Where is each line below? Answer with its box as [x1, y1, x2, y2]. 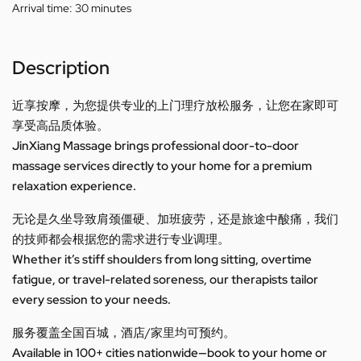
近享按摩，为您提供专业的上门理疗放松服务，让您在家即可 [12, 97, 338, 114]
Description [12, 55, 110, 80]
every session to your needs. [12, 291, 171, 308]
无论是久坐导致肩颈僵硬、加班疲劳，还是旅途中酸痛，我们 [12, 210, 338, 227]
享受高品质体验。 [12, 117, 109, 134]
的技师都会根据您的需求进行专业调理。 [12, 230, 230, 247]
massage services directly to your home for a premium [12, 157, 312, 174]
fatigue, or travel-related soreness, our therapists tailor [12, 271, 318, 288]
